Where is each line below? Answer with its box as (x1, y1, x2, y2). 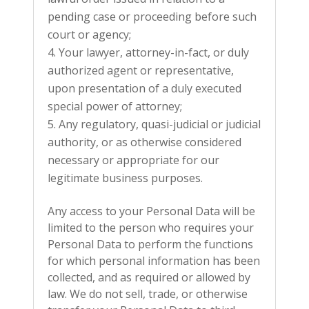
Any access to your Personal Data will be (48, 203, 255, 219)
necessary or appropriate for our (48, 152, 219, 168)
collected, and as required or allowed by (48, 270, 250, 285)
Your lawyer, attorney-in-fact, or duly (59, 45, 249, 60)
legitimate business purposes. (48, 170, 203, 186)
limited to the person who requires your (48, 220, 254, 235)
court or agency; (48, 27, 131, 42)
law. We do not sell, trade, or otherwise (48, 286, 248, 301)
